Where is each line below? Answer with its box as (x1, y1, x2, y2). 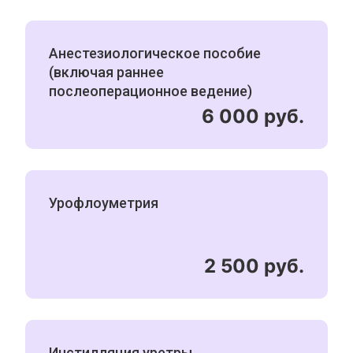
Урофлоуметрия (49, 195, 159, 211)
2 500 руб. (203, 255, 304, 277)
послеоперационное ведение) (49, 83, 253, 99)
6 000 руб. (201, 105, 304, 128)
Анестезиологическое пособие (49, 45, 262, 61)
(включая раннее (49, 64, 165, 80)
